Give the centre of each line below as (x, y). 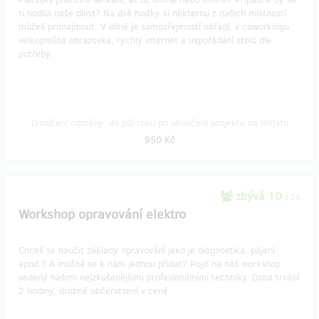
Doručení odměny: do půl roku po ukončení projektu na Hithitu (159, 123)
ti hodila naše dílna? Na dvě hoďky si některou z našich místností (152, 13)
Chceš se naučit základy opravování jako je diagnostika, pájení (147, 250)
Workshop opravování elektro (102, 214)
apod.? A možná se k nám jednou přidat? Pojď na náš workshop (150, 264)
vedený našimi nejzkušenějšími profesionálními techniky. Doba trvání (159, 277)
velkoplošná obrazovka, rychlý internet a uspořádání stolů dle (145, 40)
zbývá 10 (259, 196)
